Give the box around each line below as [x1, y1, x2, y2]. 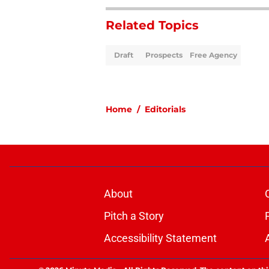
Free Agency [190, 50, 237, 60]
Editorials [145, 104, 186, 115]
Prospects [145, 50, 183, 60]
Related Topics [106, 18, 199, 33]
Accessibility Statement [103, 232, 217, 245]
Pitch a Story [103, 210, 164, 223]
